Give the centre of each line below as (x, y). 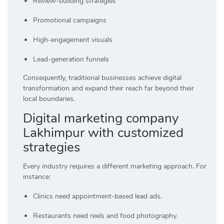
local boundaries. (49, 98)
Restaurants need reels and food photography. (105, 215)
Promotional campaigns (70, 20)
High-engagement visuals (73, 39)
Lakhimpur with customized (103, 132)
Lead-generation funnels (71, 59)
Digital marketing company (101, 118)
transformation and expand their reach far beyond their (108, 88)
